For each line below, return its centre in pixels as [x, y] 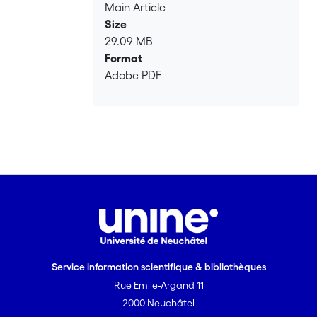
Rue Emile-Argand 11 [158, 285]
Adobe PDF [133, 75]
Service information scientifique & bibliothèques [158, 267]
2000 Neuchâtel [158, 303]
